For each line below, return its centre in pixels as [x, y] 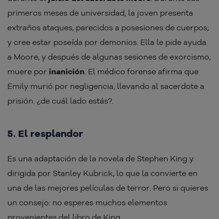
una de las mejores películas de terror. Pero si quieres [108, 188]
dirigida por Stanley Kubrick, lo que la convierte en [102, 173]
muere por [28, 72]
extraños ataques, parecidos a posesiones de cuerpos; [108, 28]
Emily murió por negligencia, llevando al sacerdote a [106, 86]
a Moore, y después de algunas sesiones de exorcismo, [109, 57]
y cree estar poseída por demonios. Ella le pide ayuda [107, 42]
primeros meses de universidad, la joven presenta [100, 13]
